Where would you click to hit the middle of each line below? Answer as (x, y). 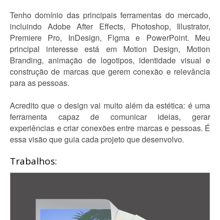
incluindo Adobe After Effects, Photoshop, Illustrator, (110, 26)
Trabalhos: (33, 161)
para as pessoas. (40, 83)
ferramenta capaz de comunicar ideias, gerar (110, 117)
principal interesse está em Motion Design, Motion (110, 49)
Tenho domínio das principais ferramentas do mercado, (110, 15)
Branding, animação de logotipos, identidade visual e (110, 60)
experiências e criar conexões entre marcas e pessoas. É (110, 128)
